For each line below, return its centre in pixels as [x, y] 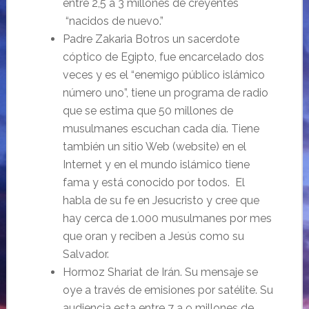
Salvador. [86, 254]
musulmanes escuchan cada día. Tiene [161, 129]
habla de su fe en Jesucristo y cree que [161, 200]
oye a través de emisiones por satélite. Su [168, 290]
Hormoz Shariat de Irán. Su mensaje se [160, 272]
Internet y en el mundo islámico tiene [156, 165]
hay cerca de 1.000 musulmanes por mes [167, 218]
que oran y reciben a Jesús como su [153, 236]
